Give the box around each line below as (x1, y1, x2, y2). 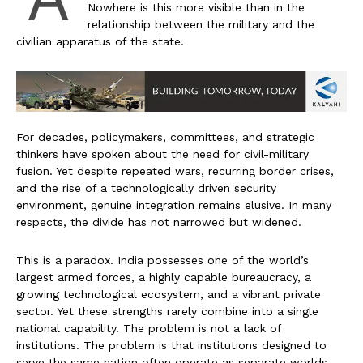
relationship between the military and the (88, 18, 314, 32)
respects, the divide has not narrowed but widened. (16, 216, 301, 229)
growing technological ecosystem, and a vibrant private (16, 288, 321, 301)
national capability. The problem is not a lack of (16, 322, 281, 335)
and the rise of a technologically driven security (16, 181, 276, 195)
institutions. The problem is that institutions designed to (16, 339, 327, 352)
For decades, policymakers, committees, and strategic (16, 130, 314, 144)
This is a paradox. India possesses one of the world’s (16, 254, 309, 267)
